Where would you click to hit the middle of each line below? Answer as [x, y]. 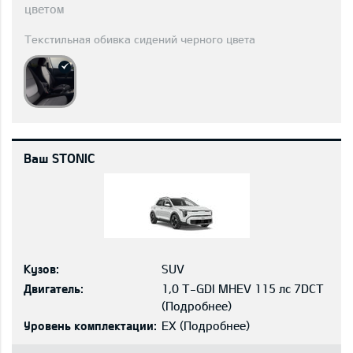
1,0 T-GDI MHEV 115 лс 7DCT [242, 288]
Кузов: [41, 269]
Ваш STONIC [59, 158]
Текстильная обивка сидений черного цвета [140, 39]
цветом [44, 9]
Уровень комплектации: [90, 325]
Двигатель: [54, 288]
